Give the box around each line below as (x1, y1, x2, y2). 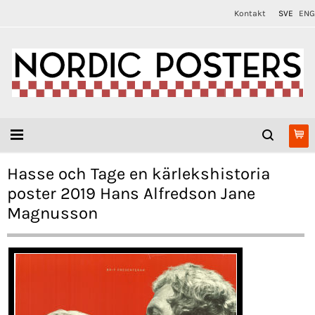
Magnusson (7, 203, 98, 223)
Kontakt (234, 8, 266, 18)
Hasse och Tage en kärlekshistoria (7, 164, 270, 184)
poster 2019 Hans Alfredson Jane (7, 184, 255, 203)
